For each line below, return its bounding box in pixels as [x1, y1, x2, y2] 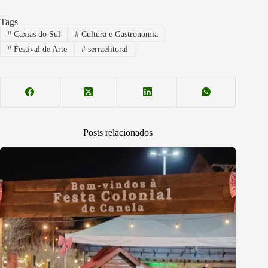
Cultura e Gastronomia [78, 30, 158, 39]
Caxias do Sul [11, 30, 60, 39]
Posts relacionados [83, 127, 153, 138]
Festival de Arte [11, 44, 67, 54]
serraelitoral [85, 44, 128, 54]
